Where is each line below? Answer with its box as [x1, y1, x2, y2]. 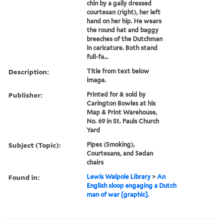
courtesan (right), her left [87, 8, 161, 16]
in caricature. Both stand [87, 44, 158, 52]
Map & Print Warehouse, [87, 108, 158, 116]
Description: [8, 66, 49, 76]
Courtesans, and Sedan [87, 149, 154, 157]
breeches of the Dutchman [87, 35, 163, 43]
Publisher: [8, 90, 43, 100]
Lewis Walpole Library [87, 172, 151, 180]
